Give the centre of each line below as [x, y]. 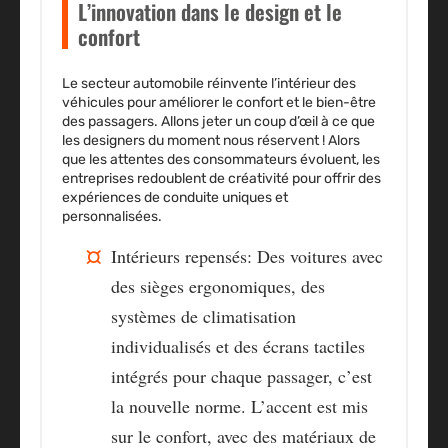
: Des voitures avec [315, 256]
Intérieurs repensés [179, 256]
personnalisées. [112, 217]
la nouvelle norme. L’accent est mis [239, 406]
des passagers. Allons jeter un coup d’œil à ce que [218, 122]
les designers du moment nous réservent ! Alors [211, 141]
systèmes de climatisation [203, 316]
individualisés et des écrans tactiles [238, 346]
